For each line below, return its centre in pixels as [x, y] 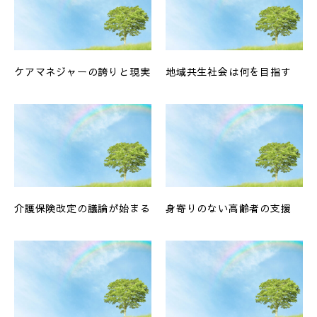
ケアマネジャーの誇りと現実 [82, 72]
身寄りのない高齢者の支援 [229, 208]
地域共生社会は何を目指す [229, 72]
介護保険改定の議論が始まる [82, 208]
